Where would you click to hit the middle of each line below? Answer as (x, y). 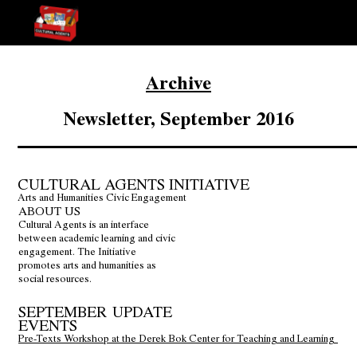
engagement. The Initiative (77, 251)
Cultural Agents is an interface (84, 224)
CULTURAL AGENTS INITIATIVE (134, 184)
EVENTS (48, 325)
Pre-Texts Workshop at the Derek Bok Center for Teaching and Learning (178, 338)
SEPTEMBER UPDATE (95, 312)
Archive (178, 82)
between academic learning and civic (97, 238)
